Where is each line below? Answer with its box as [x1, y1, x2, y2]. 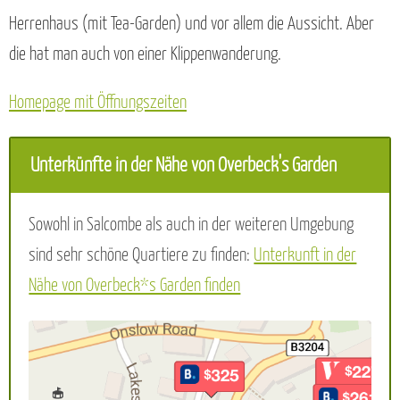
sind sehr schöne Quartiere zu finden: [29, 247, 254, 265]
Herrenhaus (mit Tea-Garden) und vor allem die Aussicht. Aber [9, 15, 374, 33]
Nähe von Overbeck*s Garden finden [29, 278, 241, 296]
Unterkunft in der [254, 247, 357, 265]
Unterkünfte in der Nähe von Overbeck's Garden [30, 156, 337, 175]
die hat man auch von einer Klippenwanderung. [9, 46, 281, 63]
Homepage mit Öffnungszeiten [9, 95, 187, 112]
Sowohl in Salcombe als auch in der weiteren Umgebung [29, 217, 354, 235]
